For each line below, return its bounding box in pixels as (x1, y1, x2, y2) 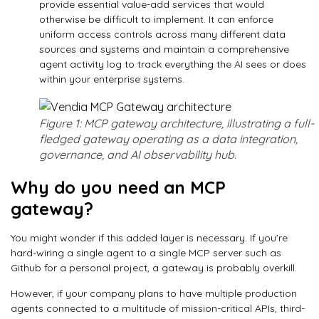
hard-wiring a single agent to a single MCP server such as (11, 246, 281, 260)
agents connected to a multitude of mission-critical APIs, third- (11, 301, 305, 315)
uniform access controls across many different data (39, 28, 286, 41)
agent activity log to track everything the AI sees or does (39, 58, 306, 71)
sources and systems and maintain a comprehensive (39, 43, 289, 56)
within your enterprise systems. (39, 73, 184, 86)
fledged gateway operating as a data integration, (39, 132, 298, 147)
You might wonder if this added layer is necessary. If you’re (11, 231, 288, 245)
